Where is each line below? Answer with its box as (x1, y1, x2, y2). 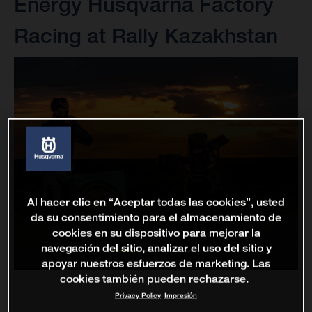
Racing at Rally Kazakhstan (14, 23, 278, 49)
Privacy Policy (115, 290, 161, 300)
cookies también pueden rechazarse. (60, 272, 249, 286)
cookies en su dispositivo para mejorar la (52, 226, 260, 240)
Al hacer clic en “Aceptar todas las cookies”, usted (27, 195, 285, 209)
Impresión (164, 290, 197, 300)
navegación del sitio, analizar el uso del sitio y (40, 241, 272, 255)
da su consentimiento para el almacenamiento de (31, 210, 281, 224)
